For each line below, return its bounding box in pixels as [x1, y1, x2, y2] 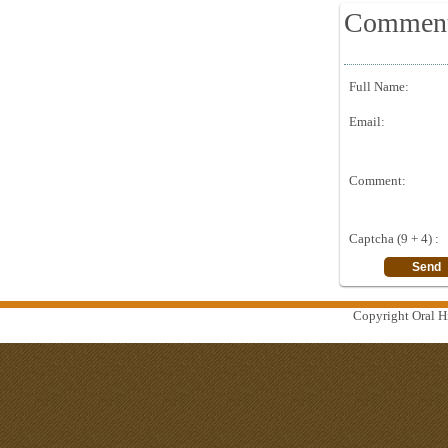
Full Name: [349, 79, 409, 94]
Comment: [349, 173, 406, 188]
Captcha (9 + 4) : [349, 231, 439, 246]
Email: [349, 114, 385, 129]
